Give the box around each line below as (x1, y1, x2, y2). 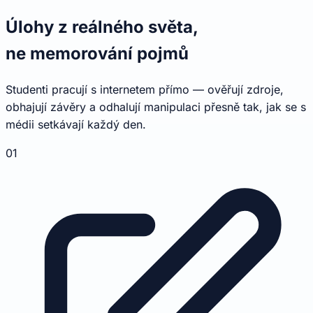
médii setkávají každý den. (6, 117, 146, 132)
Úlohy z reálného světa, (6, 17, 198, 38)
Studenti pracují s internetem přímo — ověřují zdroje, (6, 82, 284, 97)
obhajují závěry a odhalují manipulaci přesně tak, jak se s (6, 100, 306, 115)
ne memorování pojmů (6, 43, 189, 64)
